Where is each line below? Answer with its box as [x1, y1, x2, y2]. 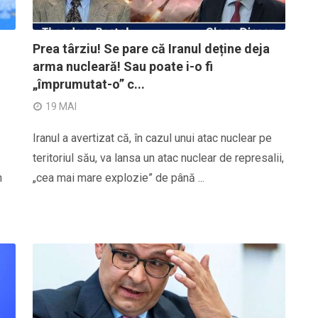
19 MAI [45, 101, 77, 112]
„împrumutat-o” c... [33, 77, 145, 92]
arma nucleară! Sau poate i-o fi [33, 59, 213, 74]
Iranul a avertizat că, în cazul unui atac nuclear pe [33, 131, 272, 145]
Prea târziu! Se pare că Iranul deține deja [33, 41, 270, 56]
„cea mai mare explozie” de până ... [33, 171, 204, 185]
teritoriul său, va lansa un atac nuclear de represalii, [33, 151, 284, 165]
